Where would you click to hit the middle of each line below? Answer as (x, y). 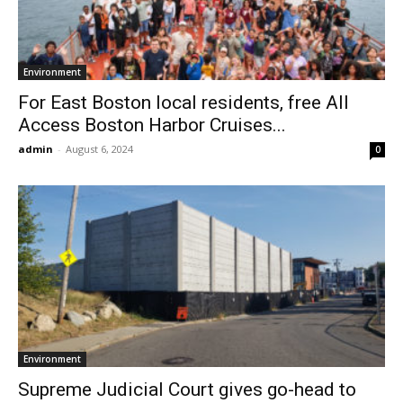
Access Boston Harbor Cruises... (152, 125)
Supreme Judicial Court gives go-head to (187, 389)
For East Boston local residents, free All (184, 103)
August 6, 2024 (99, 149)
